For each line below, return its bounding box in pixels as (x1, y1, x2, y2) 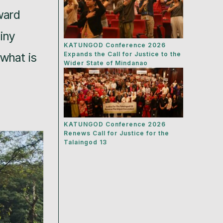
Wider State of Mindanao (64, 59, 148, 67)
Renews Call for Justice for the (64, 129, 170, 137)
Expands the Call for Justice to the (64, 50, 182, 58)
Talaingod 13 (64, 138, 108, 146)
